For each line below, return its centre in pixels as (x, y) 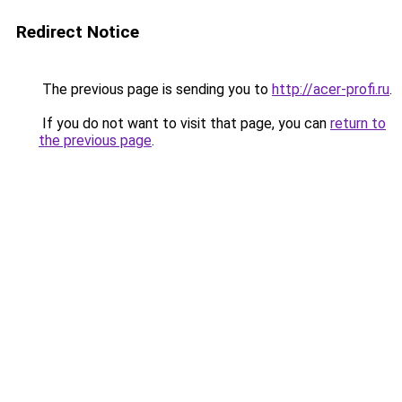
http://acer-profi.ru (331, 89)
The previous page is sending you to (155, 89)
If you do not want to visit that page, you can (184, 123)
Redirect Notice (78, 32)
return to (358, 123)
